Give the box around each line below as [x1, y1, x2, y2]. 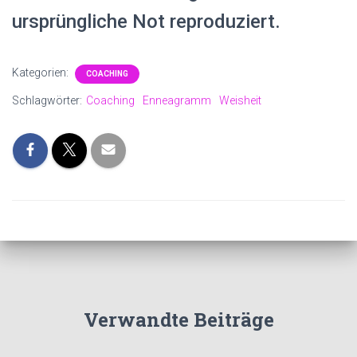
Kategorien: [12, 66, 71, 79]
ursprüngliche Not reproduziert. [12, 10, 280, 33]
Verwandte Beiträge [83, 307, 274, 333]
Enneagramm [143, 94, 211, 107]
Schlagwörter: [12, 94, 82, 107]
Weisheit [219, 94, 261, 107]
